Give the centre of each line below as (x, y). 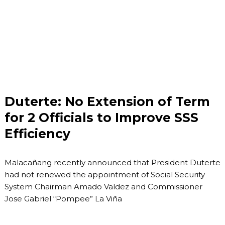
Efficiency (37, 134)
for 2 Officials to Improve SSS (101, 118)
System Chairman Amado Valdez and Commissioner (103, 187)
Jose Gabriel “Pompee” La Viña (63, 199)
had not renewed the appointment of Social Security (104, 175)
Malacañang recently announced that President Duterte (112, 162)
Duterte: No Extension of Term (107, 101)
